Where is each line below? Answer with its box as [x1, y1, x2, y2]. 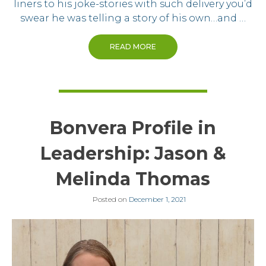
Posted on [92, 195, 129, 204]
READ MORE [110, 42, 156, 52]
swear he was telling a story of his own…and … [20, 12, 246, 24]
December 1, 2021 [128, 195, 186, 204]
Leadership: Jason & [40, 142, 226, 165]
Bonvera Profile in [50, 117, 216, 140]
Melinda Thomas [56, 168, 210, 191]
